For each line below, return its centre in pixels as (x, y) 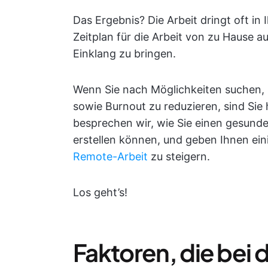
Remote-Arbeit (110, 156)
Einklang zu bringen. (124, 54)
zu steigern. (179, 156)
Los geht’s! (100, 192)
